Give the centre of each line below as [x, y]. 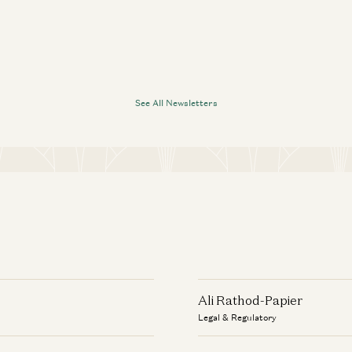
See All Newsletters [176, 103]
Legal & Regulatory [237, 317]
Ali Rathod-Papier [250, 300]
